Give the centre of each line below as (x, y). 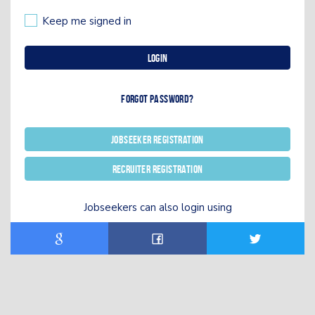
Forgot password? (157, 98)
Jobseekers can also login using (157, 207)
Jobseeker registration (157, 139)
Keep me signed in (87, 21)
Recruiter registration (157, 169)
